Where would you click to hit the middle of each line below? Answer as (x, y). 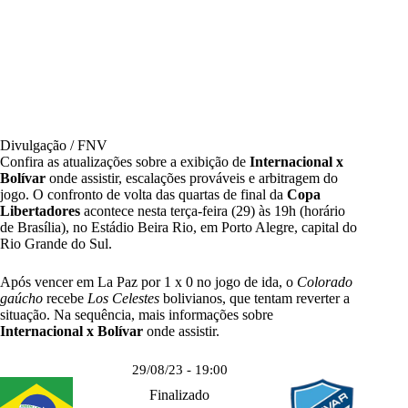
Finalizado (180, 395)
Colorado (325, 282)
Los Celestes (123, 299)
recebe (65, 299)
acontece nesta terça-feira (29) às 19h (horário (213, 211)
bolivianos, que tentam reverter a (255, 299)
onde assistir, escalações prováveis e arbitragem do (192, 178)
